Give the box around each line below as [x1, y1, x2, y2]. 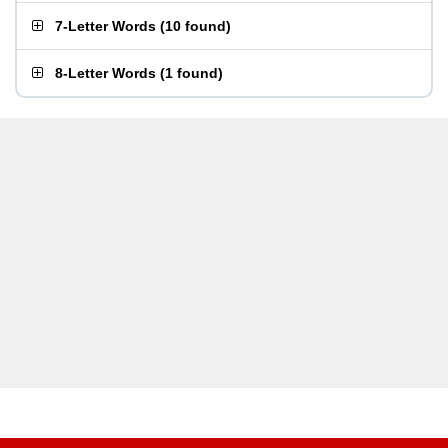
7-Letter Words [55, 18, 156, 34]
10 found [165, 18, 226, 34]
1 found [165, 65, 218, 81]
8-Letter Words [55, 65, 156, 81]
